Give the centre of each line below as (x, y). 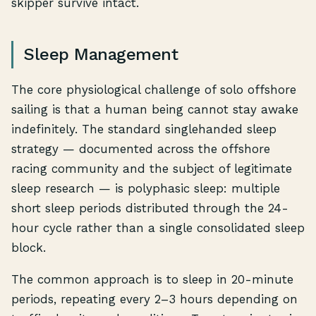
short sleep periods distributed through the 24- (150, 208)
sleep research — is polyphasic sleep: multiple (146, 188)
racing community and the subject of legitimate (152, 168)
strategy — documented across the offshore (141, 148)
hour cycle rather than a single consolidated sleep (158, 227)
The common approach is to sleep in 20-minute (152, 280)
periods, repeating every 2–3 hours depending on (154, 299)
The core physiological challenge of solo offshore (154, 89)
